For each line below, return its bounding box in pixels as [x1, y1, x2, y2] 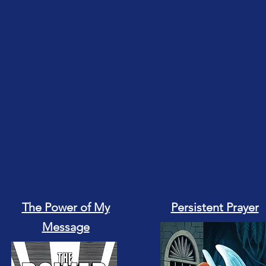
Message [42, 220, 90, 234]
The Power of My [21, 200, 110, 214]
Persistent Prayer [170, 200, 259, 214]
